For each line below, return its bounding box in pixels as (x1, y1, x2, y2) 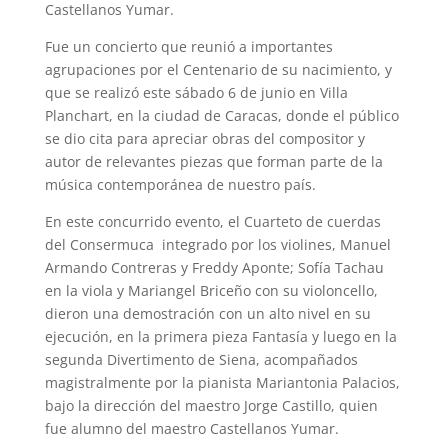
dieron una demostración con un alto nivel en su (44, 303, 371, 323)
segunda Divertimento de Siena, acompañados (44, 349, 358, 369)
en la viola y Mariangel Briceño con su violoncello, (44, 280, 378, 300)
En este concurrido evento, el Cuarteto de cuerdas (44, 211, 381, 231)
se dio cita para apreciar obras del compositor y (44, 128, 365, 148)
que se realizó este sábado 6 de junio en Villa (44, 82, 348, 102)
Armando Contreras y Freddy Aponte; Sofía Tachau (44, 257, 384, 277)
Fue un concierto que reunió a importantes (44, 36, 333, 56)
